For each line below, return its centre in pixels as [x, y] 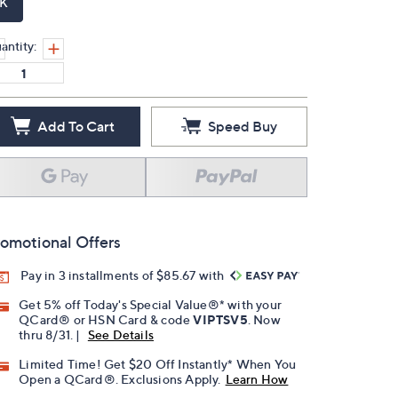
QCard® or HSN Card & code [106, 320]
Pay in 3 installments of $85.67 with [124, 275]
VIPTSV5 [220, 320]
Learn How [257, 379]
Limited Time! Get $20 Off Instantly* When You [158, 364]
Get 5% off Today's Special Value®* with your [151, 305]
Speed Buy [243, 126]
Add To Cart [76, 126]
